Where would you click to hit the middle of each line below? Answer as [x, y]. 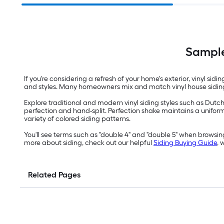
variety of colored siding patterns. [77, 119]
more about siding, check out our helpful [89, 143]
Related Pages [54, 175]
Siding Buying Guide [185, 143]
